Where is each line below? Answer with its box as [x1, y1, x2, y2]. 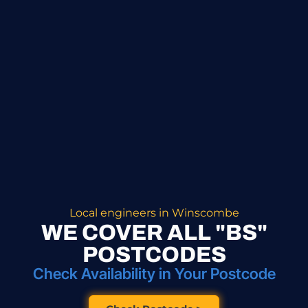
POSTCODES [82, 242, 226, 267]
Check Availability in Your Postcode [32, 264, 276, 283]
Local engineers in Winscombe [69, 206, 239, 219]
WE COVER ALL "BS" [41, 220, 267, 245]
